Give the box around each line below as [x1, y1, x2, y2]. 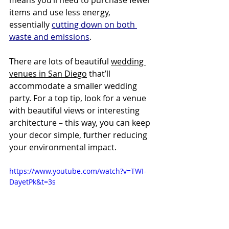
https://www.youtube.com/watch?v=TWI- [9, 166, 146, 176]
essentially [9, 18, 52, 30]
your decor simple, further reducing [9, 129, 149, 141]
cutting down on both [52, 18, 137, 30]
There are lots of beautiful [9, 55, 111, 67]
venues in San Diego [9, 67, 87, 79]
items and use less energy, [9, 6, 112, 18]
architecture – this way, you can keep [9, 117, 152, 128]
